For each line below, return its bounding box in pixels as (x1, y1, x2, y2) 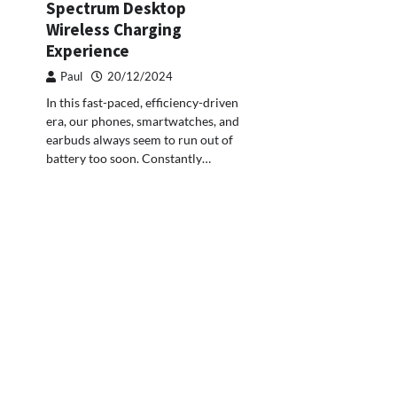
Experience (46, 40, 129, 62)
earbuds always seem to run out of (46, 132, 233, 148)
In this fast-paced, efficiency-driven (46, 95, 238, 111)
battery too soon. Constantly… (46, 151, 211, 167)
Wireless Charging (46, 19, 182, 41)
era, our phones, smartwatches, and (46, 113, 239, 129)
